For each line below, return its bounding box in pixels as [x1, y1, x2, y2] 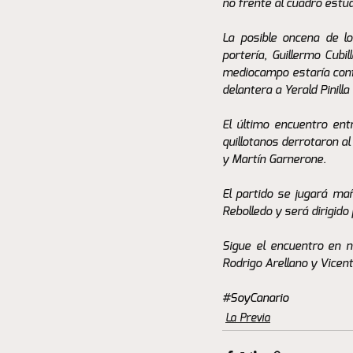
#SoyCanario [222, 292, 288, 304]
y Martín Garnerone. [222, 153, 329, 165]
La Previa [225, 312, 270, 324]
